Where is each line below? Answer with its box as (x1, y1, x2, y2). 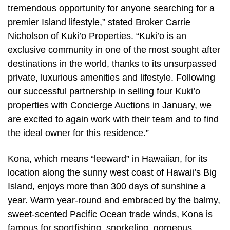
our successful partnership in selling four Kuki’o (8, 86, 200, 97)
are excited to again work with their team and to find (8, 114, 219, 125)
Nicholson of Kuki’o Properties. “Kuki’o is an (8, 31, 186, 42)
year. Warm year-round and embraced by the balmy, (8, 195, 220, 206)
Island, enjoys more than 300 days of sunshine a (8, 181, 206, 192)
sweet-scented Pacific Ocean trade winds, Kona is (8, 209, 213, 220)
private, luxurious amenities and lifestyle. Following (8, 72, 215, 83)
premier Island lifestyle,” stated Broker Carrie (8, 17, 190, 28)
